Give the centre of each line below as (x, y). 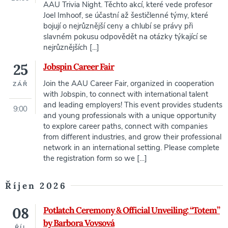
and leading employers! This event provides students (133, 105)
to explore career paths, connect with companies (125, 126)
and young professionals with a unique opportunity (130, 116)
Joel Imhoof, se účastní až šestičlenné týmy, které (126, 16)
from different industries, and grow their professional (132, 137)
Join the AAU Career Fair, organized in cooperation (129, 84)
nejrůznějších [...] (71, 48)
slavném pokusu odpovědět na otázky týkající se (125, 37)
